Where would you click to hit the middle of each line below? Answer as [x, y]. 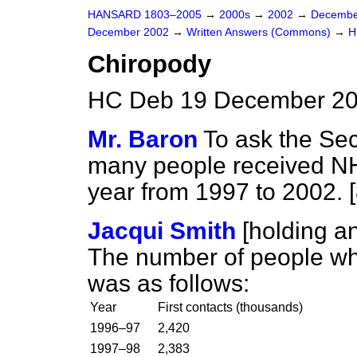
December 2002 [130, 32]
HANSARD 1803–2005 [145, 15]
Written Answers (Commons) [260, 32]
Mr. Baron [143, 139]
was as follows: [169, 283]
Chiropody [149, 64]
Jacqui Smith [162, 231]
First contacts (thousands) [230, 307]
